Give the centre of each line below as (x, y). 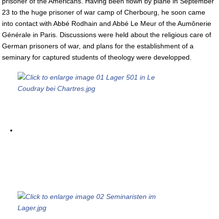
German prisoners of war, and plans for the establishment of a (98, 46)
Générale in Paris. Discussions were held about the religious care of (107, 35)
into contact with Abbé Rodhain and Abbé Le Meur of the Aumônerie (107, 23)
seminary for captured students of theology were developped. (97, 57)
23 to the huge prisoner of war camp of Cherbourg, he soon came (104, 12)
